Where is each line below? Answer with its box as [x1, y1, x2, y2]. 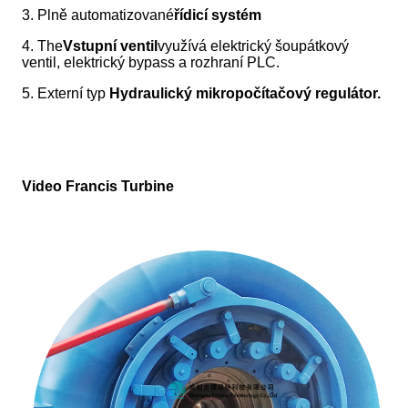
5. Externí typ [22, 86, 106, 102]
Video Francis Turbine [22, 178, 174, 195]
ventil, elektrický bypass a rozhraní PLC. [22, 55, 280, 71]
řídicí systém [174, 7, 261, 24]
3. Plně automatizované [22, 7, 174, 24]
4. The [22, 38, 63, 55]
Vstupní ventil [63, 38, 158, 55]
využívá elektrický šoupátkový [158, 38, 349, 55]
